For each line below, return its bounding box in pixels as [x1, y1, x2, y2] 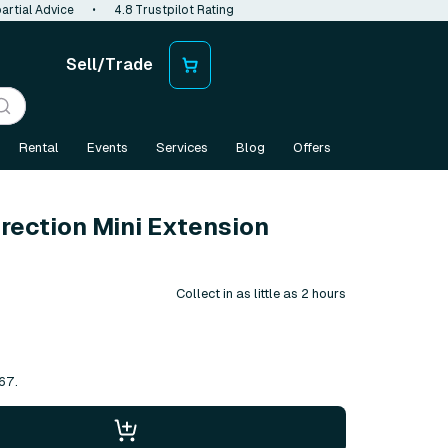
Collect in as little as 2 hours [176, 285, 346, 301]
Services [156, 140, 208, 155]
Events [87, 140, 128, 155]
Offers [293, 140, 331, 155]
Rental [19, 140, 59, 155]
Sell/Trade [66, 55, 153, 74]
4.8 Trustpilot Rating [114, 3, 234, 17]
